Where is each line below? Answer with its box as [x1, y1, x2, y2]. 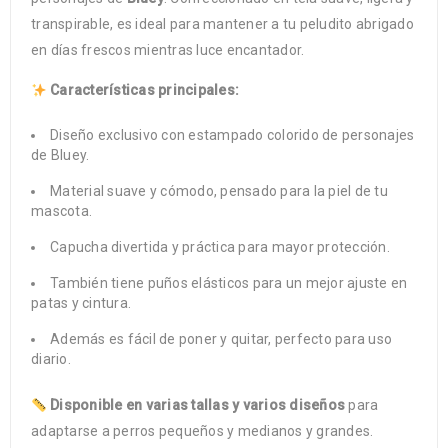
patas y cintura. [31, 295, 131, 312]
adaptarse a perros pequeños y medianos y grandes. [31, 423, 374, 440]
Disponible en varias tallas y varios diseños [50, 397, 346, 414]
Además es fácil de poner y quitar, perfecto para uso [50, 331, 392, 348]
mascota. [31, 203, 92, 220]
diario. [31, 351, 71, 368]
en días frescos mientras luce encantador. [31, 42, 305, 59]
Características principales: [50, 82, 240, 99]
